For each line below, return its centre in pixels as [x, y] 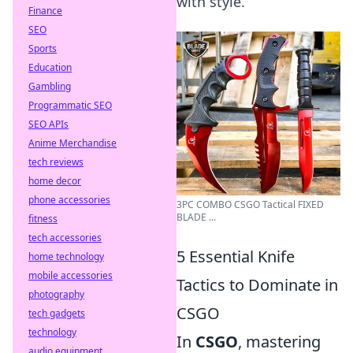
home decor [55, 181]
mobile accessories [71, 275]
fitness [43, 219]
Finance [45, 11]
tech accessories [65, 238]
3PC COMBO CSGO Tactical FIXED [250, 204]
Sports [43, 48]
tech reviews [56, 162]
